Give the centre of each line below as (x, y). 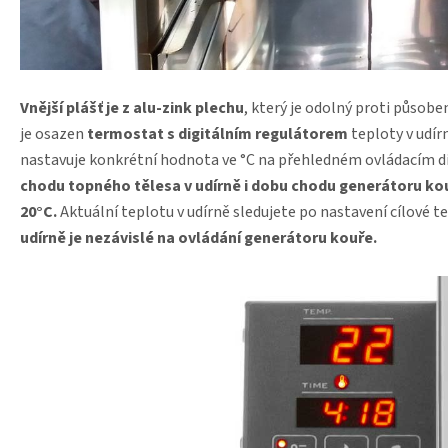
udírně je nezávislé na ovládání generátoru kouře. (198, 238)
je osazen (53, 134)
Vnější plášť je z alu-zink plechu (132, 108)
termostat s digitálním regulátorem (217, 134)
